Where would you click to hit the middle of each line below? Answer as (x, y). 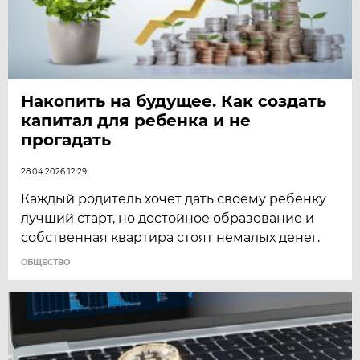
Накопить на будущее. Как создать (174, 101)
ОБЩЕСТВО (46, 262)
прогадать (66, 139)
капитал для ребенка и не (136, 120)
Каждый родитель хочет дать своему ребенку (174, 198)
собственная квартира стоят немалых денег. (171, 237)
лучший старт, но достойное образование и (168, 218)
